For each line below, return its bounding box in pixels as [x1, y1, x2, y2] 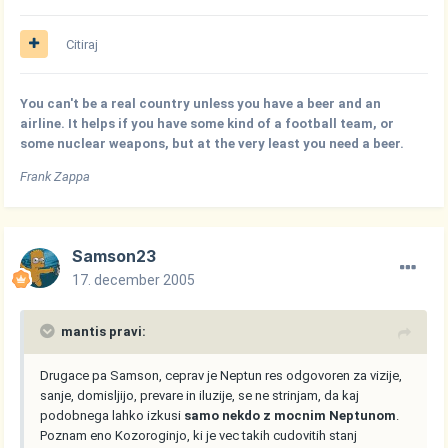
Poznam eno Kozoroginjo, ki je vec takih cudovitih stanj [40, 427, 358, 443]
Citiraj [66, 36, 99, 52]
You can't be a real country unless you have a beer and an [20, 95, 382, 111]
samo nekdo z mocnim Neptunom [184, 407, 397, 423]
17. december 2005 [72, 271, 196, 288]
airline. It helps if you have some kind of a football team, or [20, 115, 395, 131]
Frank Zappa [20, 168, 91, 184]
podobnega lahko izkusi [40, 407, 185, 423]
